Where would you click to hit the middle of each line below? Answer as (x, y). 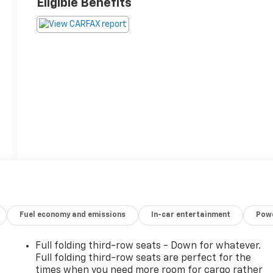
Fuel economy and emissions (73, 215)
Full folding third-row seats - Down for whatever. (148, 246)
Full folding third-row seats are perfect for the (144, 259)
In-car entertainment (191, 215)
